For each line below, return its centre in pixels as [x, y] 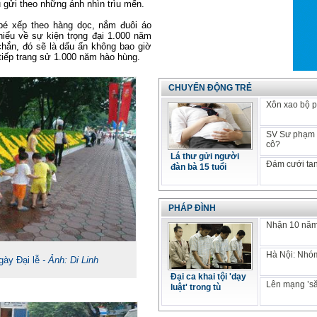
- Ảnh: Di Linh [70, 260]
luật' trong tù [196, 287]
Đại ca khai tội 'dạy [208, 277]
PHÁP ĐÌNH [192, 208]
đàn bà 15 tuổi [198, 167]
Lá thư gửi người [205, 156]
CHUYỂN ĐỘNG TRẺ [210, 88]
